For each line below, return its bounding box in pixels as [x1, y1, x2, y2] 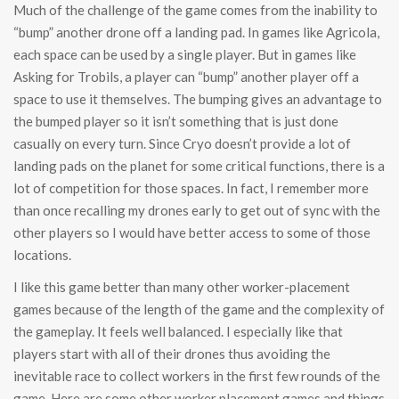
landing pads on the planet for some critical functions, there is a [13, 158, 385, 175]
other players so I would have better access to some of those [13, 224, 370, 241]
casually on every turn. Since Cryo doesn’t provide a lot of [13, 135, 351, 152]
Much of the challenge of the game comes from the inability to [13, 2, 378, 19]
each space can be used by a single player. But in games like [13, 46, 356, 63]
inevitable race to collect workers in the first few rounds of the [13, 368, 380, 385]
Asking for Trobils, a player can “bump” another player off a [13, 69, 359, 85]
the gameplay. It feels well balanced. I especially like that [13, 323, 343, 340]
